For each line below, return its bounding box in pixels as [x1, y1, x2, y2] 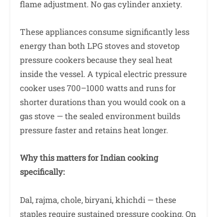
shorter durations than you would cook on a [20, 96, 186, 108]
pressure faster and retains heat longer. [20, 124, 168, 136]
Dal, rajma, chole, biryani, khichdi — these [20, 194, 176, 205]
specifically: [20, 166, 64, 178]
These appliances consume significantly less [20, 26, 189, 37]
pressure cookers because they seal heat [20, 54, 172, 65]
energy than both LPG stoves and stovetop [20, 40, 180, 51]
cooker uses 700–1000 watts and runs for [20, 82, 176, 93]
